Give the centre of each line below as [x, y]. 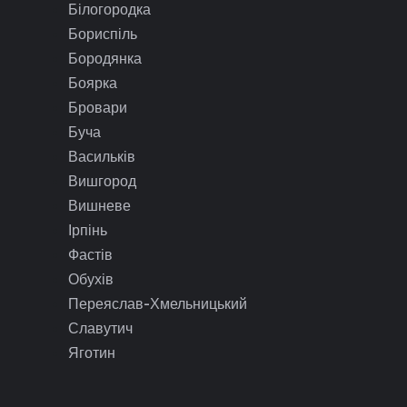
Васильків [101, 157]
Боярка [92, 83]
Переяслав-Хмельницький [157, 304]
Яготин [91, 353]
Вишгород [102, 181]
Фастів [90, 255]
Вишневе [99, 206]
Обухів [90, 279]
